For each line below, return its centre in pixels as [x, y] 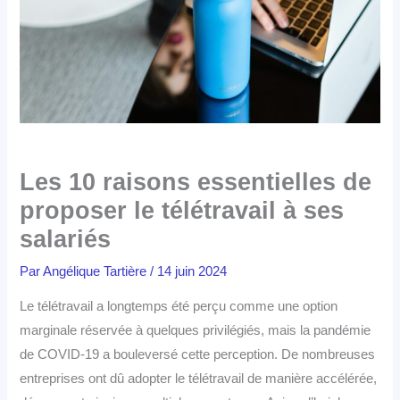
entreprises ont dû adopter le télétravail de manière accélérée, [199, 378]
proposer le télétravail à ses [182, 211]
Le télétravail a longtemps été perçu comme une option [179, 306]
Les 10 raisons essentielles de [196, 182]
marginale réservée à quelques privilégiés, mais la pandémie [196, 330]
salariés [66, 239]
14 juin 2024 [192, 272]
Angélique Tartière [97, 272]
